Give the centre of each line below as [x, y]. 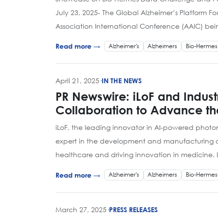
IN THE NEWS [122, 81]
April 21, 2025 [77, 81]
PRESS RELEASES [133, 209]
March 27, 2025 [81, 209]
